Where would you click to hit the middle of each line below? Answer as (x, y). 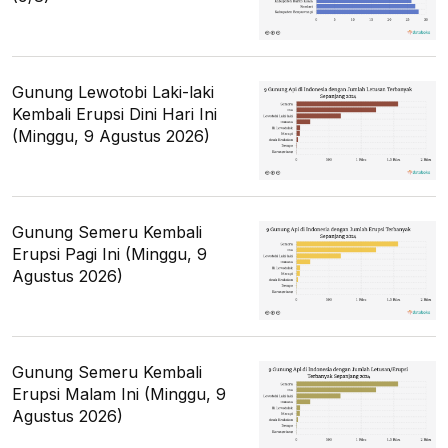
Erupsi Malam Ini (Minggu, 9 (119, 394)
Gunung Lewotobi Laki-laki (113, 91)
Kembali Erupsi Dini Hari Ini (114, 113)
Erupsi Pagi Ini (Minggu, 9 (109, 253)
